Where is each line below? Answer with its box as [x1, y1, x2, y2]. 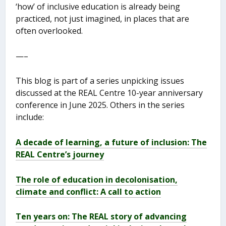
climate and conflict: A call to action [16, 186, 161, 197]
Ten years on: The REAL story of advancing [16, 211, 187, 222]
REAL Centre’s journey [16, 149, 104, 160]
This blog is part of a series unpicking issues [16, 75, 185, 87]
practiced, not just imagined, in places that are [16, 13, 190, 25]
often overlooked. [16, 25, 83, 37]
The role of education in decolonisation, [16, 174, 178, 185]
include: [16, 111, 44, 123]
